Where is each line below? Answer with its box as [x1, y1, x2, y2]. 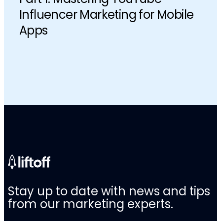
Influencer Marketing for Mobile [19, 6, 194, 23]
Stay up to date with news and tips [8, 183, 210, 200]
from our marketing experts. [8, 196, 173, 213]
